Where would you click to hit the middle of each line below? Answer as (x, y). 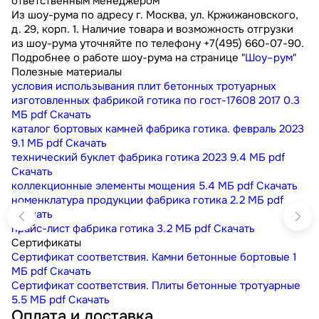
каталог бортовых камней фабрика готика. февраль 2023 (158, 129)
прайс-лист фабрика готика (83, 229)
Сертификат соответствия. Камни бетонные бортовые (151, 257)
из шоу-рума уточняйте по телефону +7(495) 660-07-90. (158, 44)
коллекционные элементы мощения (103, 186)
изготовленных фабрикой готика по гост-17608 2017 (146, 101)
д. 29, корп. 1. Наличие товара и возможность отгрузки (152, 30)
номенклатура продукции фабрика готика (119, 200)
